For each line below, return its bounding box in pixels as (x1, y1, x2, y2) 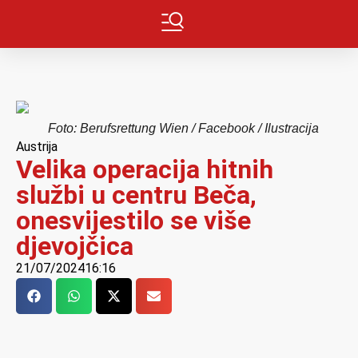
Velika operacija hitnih (16, 153, 273, 185)
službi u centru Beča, (16, 179, 257, 210)
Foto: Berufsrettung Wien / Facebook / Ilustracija (47, 121, 319, 135)
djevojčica (16, 230, 133, 261)
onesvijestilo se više (16, 205, 251, 236)
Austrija (16, 138, 58, 154)
